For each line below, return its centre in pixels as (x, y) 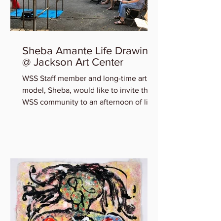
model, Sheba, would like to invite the (87, 90)
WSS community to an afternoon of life (89, 102)
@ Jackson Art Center (73, 62)
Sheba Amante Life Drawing (88, 51)
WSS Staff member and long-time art (85, 78)
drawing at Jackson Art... (64, 114)
